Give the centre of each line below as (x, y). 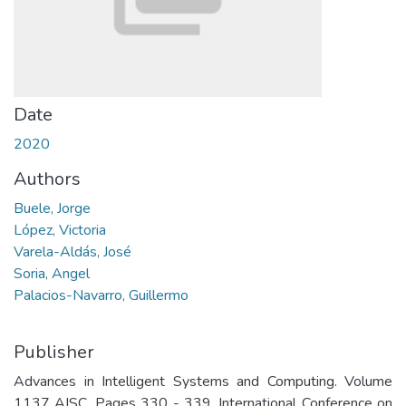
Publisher (54, 352)
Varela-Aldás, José (72, 252)
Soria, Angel (52, 274)
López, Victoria (60, 230)
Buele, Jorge (52, 208)
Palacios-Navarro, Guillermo (101, 295)
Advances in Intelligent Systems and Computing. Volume (203, 382)
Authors (47, 179)
